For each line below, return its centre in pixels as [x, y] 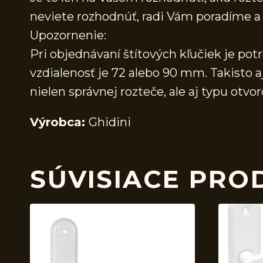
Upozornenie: [68, 36]
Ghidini [110, 122]
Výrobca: [59, 122]
